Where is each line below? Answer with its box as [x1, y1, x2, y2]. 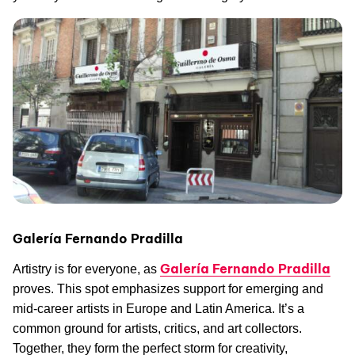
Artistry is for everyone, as [13, 262, 160, 277]
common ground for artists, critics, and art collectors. [13, 322, 302, 336]
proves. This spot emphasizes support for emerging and [13, 282, 323, 296]
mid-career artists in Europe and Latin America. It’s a [13, 302, 304, 316]
